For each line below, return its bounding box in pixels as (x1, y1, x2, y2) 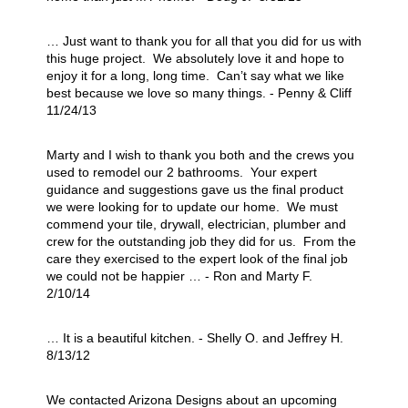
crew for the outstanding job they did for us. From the (46, 233, 356, 249)
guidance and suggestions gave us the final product (46, 181, 343, 197)
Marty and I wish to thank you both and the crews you (46, 147, 354, 162)
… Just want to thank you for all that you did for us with (46, 33, 362, 48)
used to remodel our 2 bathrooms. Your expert (46, 164, 317, 179)
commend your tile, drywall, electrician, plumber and (46, 216, 346, 231)
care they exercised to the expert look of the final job (46, 250, 348, 266)
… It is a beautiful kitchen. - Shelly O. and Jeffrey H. (46, 330, 343, 345)
